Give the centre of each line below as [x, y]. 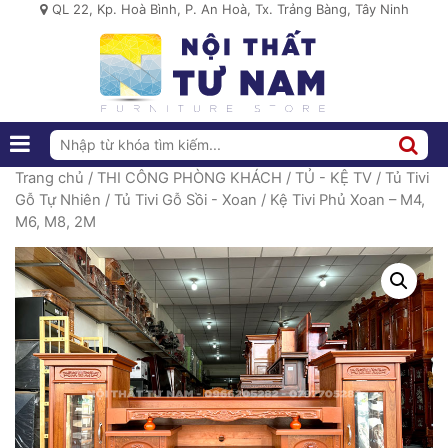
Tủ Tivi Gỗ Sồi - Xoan [185, 199]
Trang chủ [49, 177]
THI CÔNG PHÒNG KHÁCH [189, 177]
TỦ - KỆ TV [333, 177]
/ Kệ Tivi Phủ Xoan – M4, [341, 199]
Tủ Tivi [407, 177]
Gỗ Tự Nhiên [58, 199]
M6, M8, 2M [55, 221]
